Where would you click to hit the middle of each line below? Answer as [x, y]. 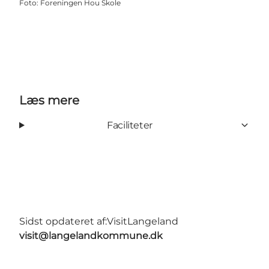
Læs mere [49, 100]
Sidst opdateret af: [63, 221]
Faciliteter [130, 125]
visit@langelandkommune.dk [91, 235]
